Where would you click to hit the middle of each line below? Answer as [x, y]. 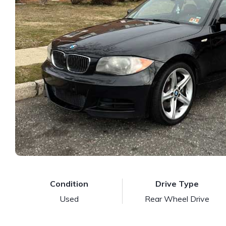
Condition [69, 184]
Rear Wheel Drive [177, 199]
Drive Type [177, 184]
